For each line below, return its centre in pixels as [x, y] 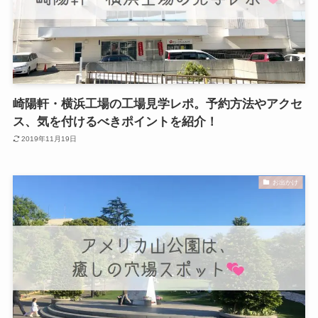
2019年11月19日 [49, 139]
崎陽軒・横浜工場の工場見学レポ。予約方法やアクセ [157, 104]
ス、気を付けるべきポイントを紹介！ [115, 121]
